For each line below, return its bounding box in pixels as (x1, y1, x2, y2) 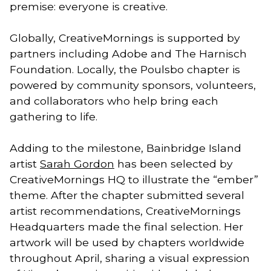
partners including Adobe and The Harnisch (10, 47, 247, 60)
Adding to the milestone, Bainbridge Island (10, 142, 241, 155)
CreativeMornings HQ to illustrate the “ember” (10, 173, 258, 186)
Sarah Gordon (40, 157, 114, 171)
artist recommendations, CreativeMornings (10, 204, 241, 218)
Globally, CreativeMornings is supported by (10, 31, 240, 44)
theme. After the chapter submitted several (10, 189, 244, 202)
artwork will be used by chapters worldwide (10, 236, 244, 249)
